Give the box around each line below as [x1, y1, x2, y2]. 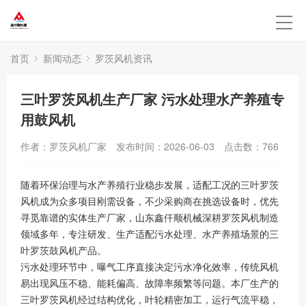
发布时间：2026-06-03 [116, 139, 214, 153]
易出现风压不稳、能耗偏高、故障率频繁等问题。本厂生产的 [20, 277, 279, 290]
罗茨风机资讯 [95, 51, 152, 65]
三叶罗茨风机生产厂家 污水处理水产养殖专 [20, 89, 284, 109]
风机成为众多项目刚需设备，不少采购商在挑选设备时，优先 [20, 195, 279, 208]
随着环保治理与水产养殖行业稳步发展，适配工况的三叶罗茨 [20, 178, 279, 191]
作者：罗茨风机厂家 [20, 139, 107, 153]
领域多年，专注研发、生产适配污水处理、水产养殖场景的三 [20, 227, 279, 240]
